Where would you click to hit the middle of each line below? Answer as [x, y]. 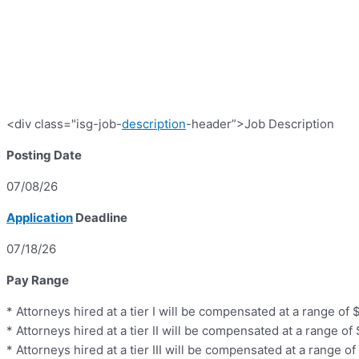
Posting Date [44, 155]
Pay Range [38, 280]
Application [40, 218]
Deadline [100, 218]
